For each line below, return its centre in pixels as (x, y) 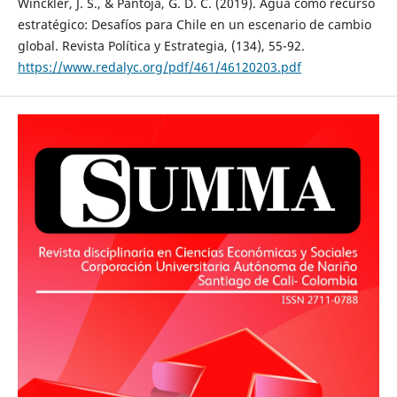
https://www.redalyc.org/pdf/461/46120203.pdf (159, 66)
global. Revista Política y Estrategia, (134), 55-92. (161, 45)
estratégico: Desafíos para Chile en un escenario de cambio (194, 24)
